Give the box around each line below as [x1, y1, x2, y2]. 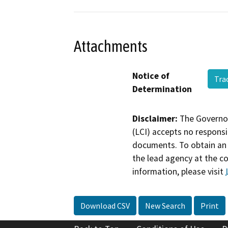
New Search [145, 201, 185, 211]
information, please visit [132, 166, 225, 178]
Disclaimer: [132, 113, 178, 125]
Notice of [132, 70, 169, 82]
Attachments [74, 37, 148, 55]
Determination [132, 83, 192, 95]
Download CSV [80, 201, 130, 211]
